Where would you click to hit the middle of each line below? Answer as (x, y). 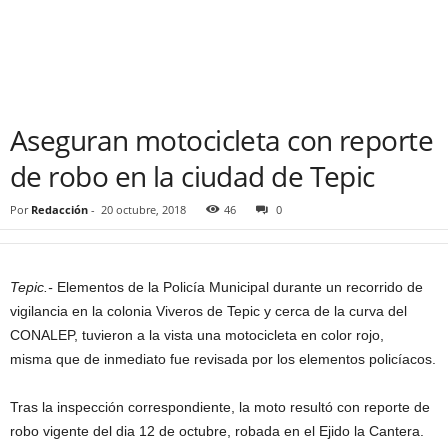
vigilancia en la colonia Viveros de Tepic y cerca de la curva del (208, 311)
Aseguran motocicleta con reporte (222, 140)
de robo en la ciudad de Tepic (192, 176)
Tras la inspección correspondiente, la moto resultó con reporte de (220, 407)
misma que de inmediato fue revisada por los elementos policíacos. (223, 359)
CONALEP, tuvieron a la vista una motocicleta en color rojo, (197, 335)
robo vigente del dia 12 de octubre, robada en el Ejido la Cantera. (217, 431)
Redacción (59, 209)
